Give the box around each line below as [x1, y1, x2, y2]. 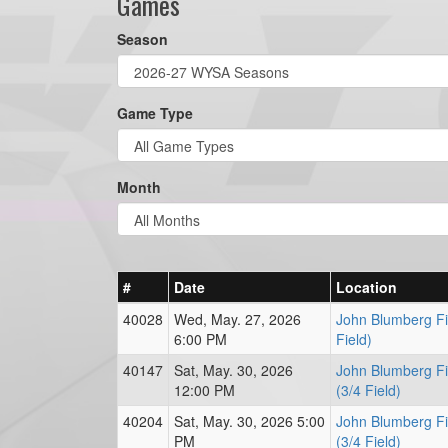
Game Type [117, 103, 193, 123]
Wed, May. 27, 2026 [174, 309, 301, 329]
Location [336, 277, 397, 297]
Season [117, 29, 168, 49]
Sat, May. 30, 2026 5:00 [174, 411, 325, 431]
